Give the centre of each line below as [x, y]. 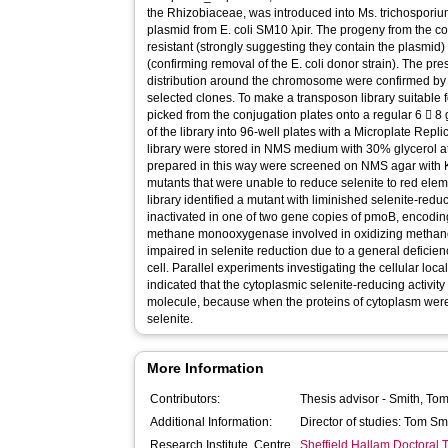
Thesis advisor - [345, 399]
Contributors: [185, 399]
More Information [206, 368]
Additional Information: [211, 422]
